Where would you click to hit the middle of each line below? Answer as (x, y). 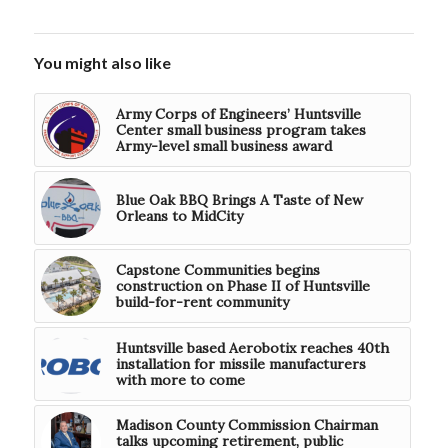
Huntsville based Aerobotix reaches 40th (252, 347)
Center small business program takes (240, 129)
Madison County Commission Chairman (246, 424)
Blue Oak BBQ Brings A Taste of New (239, 199)
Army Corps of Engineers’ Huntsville (238, 113)
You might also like (102, 62)
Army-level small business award (223, 145)
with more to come (180, 379)
